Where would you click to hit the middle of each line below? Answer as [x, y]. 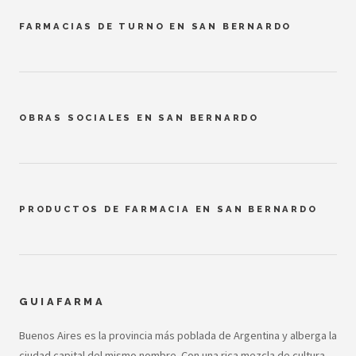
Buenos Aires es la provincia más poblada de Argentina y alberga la [178, 335]
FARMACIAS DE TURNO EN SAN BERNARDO [156, 27]
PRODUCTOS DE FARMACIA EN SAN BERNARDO [168, 209]
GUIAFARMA [62, 302]
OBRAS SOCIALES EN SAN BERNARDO [139, 118]
